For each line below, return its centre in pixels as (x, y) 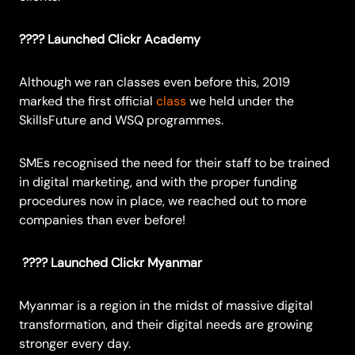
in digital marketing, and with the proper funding (158, 182)
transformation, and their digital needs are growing (166, 325)
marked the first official (88, 101)
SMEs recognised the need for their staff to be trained (174, 163)
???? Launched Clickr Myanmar (112, 263)
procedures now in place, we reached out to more (163, 201)
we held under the (240, 101)
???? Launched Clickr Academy (110, 40)
